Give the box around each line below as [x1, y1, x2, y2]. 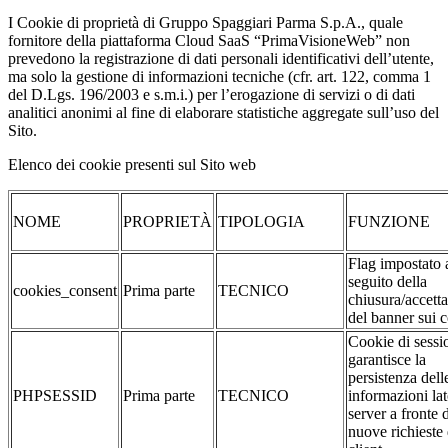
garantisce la [348, 351, 426, 369]
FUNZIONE [348, 213, 430, 231]
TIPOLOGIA [218, 213, 305, 231]
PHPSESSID [13, 387, 97, 405]
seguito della [348, 273, 427, 291]
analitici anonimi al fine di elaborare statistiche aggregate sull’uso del [8, 104, 439, 122]
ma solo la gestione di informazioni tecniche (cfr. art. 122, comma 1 [8, 68, 431, 86]
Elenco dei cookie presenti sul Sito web [8, 156, 256, 174]
